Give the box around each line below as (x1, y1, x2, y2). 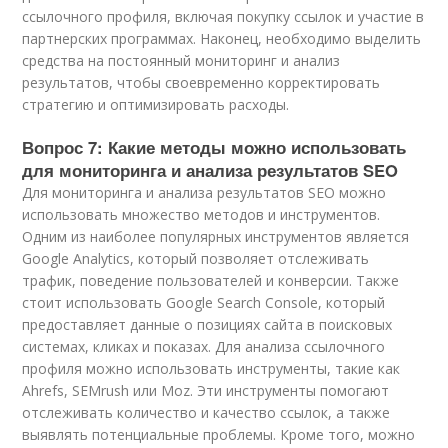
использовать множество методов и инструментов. (22, 205, 381, 224)
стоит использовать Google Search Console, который (22, 293, 386, 312)
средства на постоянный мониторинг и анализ (22, 51, 341, 70)
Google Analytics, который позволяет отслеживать (22, 249, 370, 268)
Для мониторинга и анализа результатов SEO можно (22, 183, 387, 202)
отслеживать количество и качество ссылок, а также (22, 403, 391, 422)
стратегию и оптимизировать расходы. (22, 95, 290, 114)
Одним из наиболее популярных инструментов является (22, 227, 410, 246)
